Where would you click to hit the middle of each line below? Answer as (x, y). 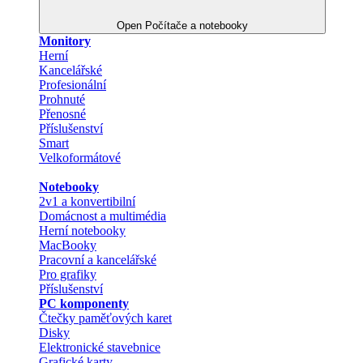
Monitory (65, 41)
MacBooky (68, 245)
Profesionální (73, 84)
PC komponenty (84, 303)
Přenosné (62, 113)
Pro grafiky (68, 274)
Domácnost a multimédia (102, 216)
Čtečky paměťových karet (105, 318)
